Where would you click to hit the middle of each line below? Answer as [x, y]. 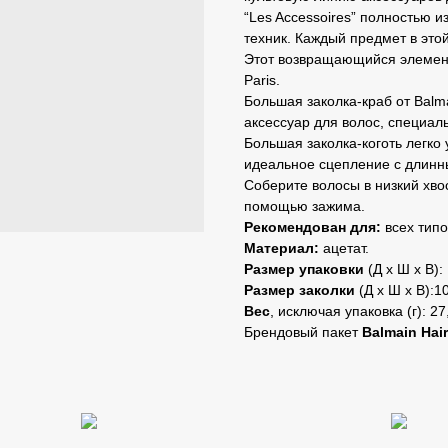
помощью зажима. [304, 206]
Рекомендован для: [312, 227]
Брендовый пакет [303, 332]
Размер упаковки [304, 269]
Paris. [262, 80]
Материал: [281, 248]
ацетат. [344, 248]
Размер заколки [299, 290]
